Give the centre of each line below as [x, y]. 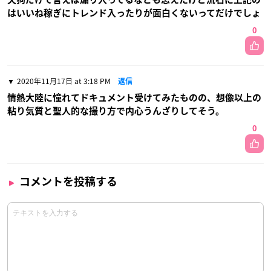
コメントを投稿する [68, 181]
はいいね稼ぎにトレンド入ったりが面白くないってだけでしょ [134, 13]
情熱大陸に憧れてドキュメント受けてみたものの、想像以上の [134, 98]
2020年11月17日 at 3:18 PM [64, 81]
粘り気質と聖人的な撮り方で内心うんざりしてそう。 [116, 111]
